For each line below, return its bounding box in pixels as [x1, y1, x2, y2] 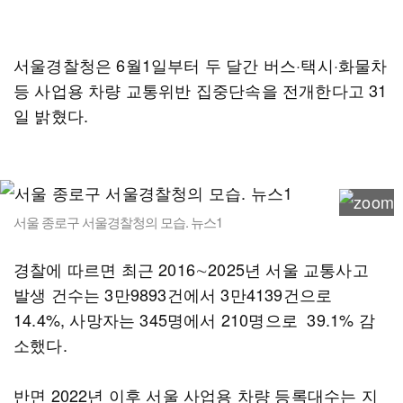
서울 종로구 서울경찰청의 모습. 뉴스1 [13, 212, 222, 231]
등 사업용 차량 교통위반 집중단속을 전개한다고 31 [13, 78, 388, 102]
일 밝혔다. [13, 103, 94, 127]
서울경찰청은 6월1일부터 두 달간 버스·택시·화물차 [13, 53, 388, 76]
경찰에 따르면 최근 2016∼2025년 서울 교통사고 [13, 257, 369, 281]
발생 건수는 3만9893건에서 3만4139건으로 [13, 282, 333, 306]
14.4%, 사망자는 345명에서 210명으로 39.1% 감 [13, 308, 375, 331]
